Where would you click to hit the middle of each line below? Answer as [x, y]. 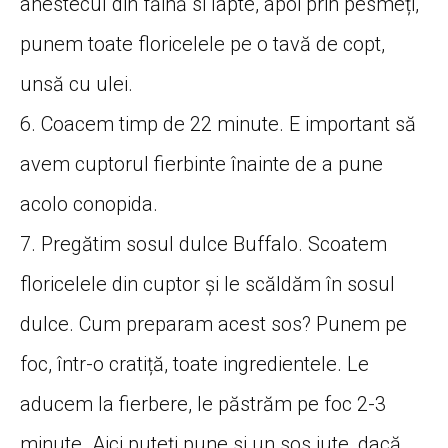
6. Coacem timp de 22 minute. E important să [218, 123]
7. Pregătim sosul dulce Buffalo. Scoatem [203, 243]
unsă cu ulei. [76, 83]
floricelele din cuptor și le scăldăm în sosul [207, 283]
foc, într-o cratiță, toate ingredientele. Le [194, 363]
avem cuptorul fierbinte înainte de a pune [201, 163]
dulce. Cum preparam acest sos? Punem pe [213, 323]
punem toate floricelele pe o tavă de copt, [202, 43]
